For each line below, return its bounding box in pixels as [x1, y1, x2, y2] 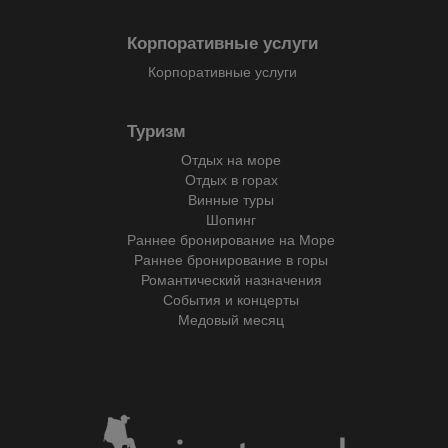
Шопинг [206, 209, 256, 229]
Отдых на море [181, 149, 281, 169]
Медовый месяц [178, 309, 284, 329]
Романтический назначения [140, 269, 322, 289]
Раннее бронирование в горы [134, 249, 328, 269]
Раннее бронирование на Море [127, 229, 335, 249]
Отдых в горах [184, 169, 278, 189]
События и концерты [163, 289, 299, 309]
